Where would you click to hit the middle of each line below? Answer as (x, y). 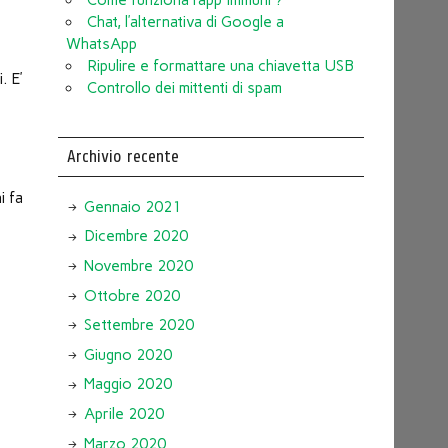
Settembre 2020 (138, 325)
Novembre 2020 (138, 266)
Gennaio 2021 (132, 206)
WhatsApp (101, 43)
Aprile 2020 (123, 413)
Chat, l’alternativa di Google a (185, 21)
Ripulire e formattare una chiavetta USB (220, 65)
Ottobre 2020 (131, 295)
